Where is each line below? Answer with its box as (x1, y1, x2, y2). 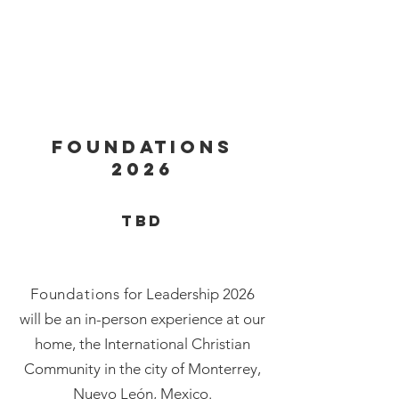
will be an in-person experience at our (20, 310, 265, 329)
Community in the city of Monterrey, (24, 360, 261, 379)
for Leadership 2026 (120, 285, 256, 304)
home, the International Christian (35, 335, 250, 354)
